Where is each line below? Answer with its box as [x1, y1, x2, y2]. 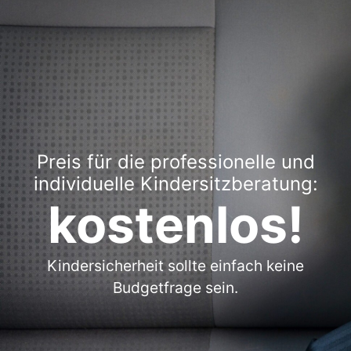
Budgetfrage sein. [113, 278, 238, 298]
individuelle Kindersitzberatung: [33, 172, 318, 196]
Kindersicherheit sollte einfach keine [47, 256, 304, 276]
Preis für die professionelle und [36, 150, 315, 174]
